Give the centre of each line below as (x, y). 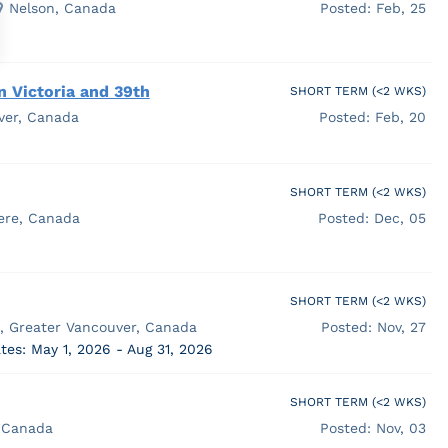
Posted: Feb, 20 (372, 116)
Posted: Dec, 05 (371, 217)
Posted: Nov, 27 (373, 326)
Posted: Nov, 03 (372, 427)
